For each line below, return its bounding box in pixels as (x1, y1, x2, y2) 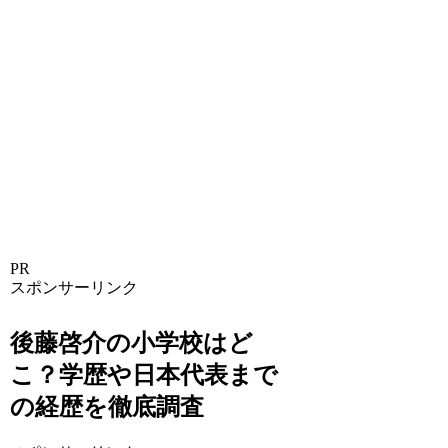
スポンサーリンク (10, 278, 139, 296)
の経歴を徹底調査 (10, 394, 205, 421)
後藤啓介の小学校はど (10, 330, 254, 357)
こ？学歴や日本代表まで (10, 362, 279, 389)
